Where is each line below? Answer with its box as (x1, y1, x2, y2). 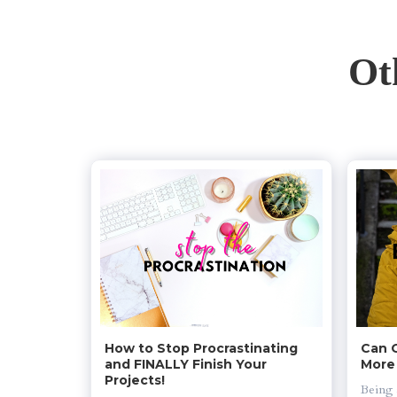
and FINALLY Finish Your (105, 356, 270, 373)
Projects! (105, 372, 165, 389)
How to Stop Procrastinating (105, 340, 301, 357)
